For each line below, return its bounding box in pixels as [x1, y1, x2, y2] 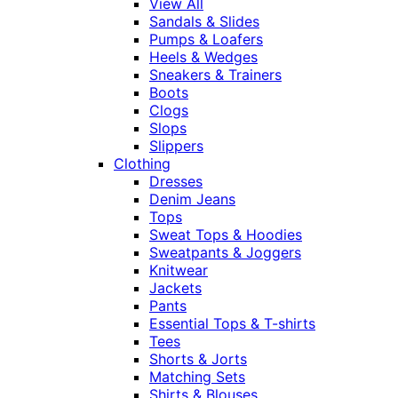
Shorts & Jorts [149, 350, 247, 369]
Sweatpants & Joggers [149, 243, 301, 262]
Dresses [149, 172, 203, 191]
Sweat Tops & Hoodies [149, 226, 302, 244]
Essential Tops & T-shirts [149, 314, 315, 333]
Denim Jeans [149, 190, 235, 209]
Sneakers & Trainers [149, 66, 282, 84]
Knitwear [149, 261, 208, 280]
